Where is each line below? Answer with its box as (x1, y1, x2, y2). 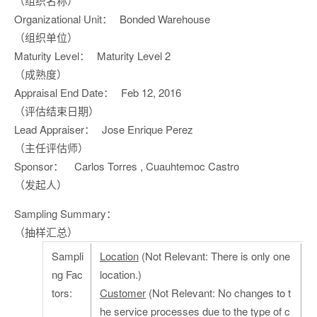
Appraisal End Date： (14, 85, 114, 100)
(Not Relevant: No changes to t (146, 285, 291, 300)
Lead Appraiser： (14, 122, 95, 137)
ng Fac (52, 267, 83, 282)
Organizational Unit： (14, 11, 113, 26)
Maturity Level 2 (97, 48, 171, 63)
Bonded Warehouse (120, 11, 210, 26)
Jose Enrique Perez (102, 122, 193, 137)
